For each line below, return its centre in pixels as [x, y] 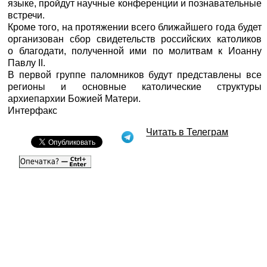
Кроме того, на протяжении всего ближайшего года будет [135, 27]
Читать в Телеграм [187, 132]
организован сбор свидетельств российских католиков [135, 39]
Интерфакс [33, 110]
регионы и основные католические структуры [135, 86]
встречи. [27, 15]
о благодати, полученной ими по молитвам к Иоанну [135, 51]
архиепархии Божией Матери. [74, 98]
